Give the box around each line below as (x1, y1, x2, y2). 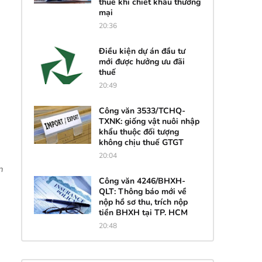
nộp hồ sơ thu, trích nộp (98, 196, 188, 208)
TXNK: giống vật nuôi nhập (98, 115, 199, 127)
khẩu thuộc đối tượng (98, 126, 179, 137)
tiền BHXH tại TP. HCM (98, 206, 188, 218)
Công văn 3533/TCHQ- (98, 105, 185, 116)
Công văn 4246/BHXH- (98, 175, 185, 187)
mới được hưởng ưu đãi (98, 56, 185, 67)
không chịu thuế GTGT (98, 136, 184, 148)
